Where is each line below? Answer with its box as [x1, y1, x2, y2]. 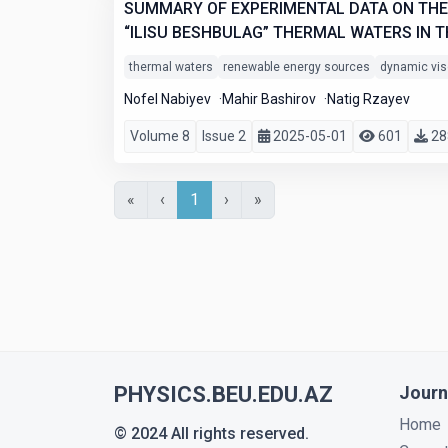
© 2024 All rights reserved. [114, 424, 309, 443]
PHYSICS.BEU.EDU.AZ [114, 382, 333, 407]
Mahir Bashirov [222, 91, 319, 107]
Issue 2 [202, 128, 246, 144]
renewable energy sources [223, 60, 370, 74]
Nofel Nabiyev [124, 91, 214, 107]
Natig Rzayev [327, 91, 410, 107]
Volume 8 [130, 128, 190, 144]
